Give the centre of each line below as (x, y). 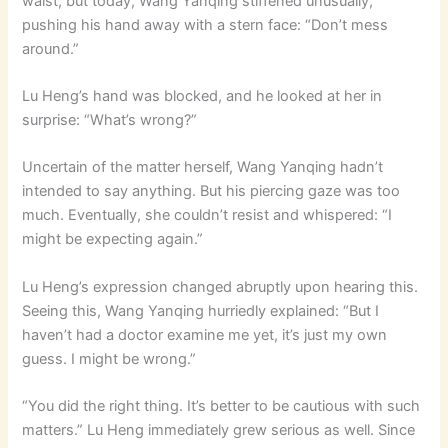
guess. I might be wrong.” (109, 358)
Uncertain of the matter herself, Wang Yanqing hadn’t (203, 167)
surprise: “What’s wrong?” (110, 120)
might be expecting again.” (113, 239)
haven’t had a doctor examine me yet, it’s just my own (205, 334)
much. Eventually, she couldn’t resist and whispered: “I (207, 215)
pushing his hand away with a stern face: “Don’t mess (205, 24)
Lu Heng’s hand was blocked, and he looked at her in (202, 96)
